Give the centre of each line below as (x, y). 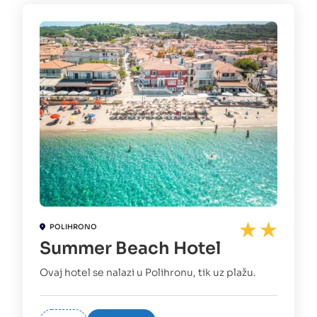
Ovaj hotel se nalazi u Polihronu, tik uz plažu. (148, 273)
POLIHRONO (73, 226)
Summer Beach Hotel (130, 249)
